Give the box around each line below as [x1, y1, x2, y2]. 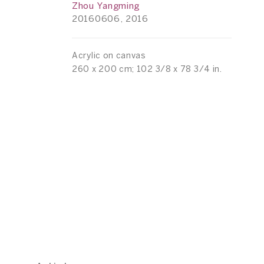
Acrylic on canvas [72, 52, 146, 60]
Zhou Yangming [72, 2, 140, 11]
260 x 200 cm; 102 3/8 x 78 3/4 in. [72, 65, 222, 74]
